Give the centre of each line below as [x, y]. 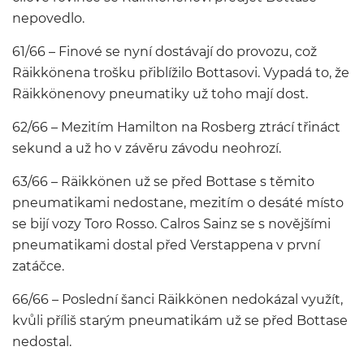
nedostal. [42, 342]
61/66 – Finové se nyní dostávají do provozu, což [165, 52]
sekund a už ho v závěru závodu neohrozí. [147, 148]
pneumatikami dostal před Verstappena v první [166, 245]
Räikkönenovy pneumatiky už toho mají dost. [160, 94]
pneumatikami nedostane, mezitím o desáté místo [178, 203]
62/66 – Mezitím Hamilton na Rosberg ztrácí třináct [176, 127]
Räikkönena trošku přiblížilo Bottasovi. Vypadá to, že [181, 73]
